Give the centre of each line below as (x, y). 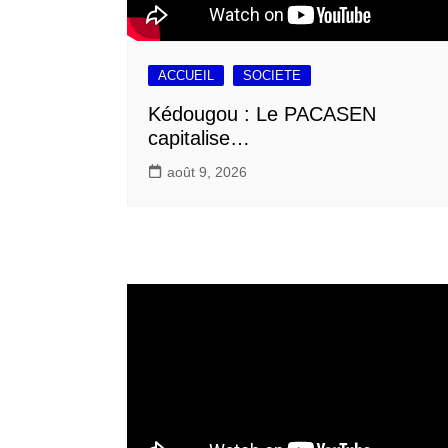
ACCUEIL (186, 75)
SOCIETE (272, 75)
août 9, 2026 (207, 171)
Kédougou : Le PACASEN (262, 113)
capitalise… (199, 137)
